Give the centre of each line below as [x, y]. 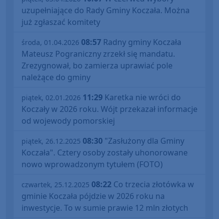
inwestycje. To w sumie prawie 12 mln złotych [105, 208]
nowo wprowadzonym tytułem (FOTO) [92, 164]
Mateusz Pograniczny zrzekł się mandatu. [98, 54]
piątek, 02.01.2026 [51, 98]
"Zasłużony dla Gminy [143, 141]
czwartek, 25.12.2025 [55, 185]
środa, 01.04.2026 [50, 43]
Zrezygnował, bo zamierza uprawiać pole [97, 66]
